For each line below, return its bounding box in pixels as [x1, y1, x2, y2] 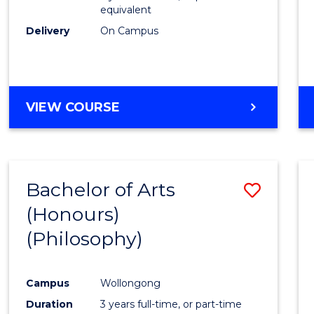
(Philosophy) [26, 227, 144, 251]
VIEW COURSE [26, 100, 121, 116]
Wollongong [100, 276, 161, 289]
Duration [26, 297, 74, 310]
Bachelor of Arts [26, 178, 176, 202]
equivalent [100, 4, 152, 17]
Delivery [26, 25, 70, 38]
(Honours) [26, 203, 121, 226]
